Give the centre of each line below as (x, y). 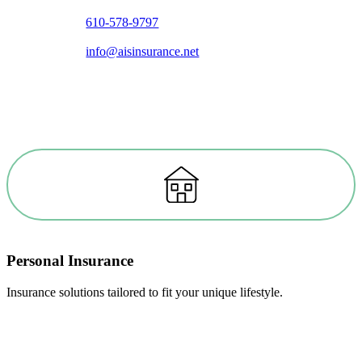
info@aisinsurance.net (143, 52)
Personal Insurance (70, 260)
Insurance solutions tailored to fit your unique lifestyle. (145, 292)
